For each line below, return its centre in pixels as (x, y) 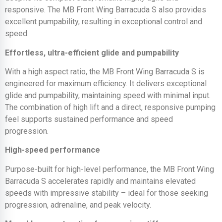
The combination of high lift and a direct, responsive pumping (110, 108)
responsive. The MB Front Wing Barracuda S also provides (106, 10)
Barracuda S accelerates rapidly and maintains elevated (100, 181)
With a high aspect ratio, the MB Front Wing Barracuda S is (105, 72)
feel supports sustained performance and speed (89, 119)
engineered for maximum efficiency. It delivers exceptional (106, 84)
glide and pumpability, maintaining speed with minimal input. (108, 96)
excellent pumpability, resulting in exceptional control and (104, 22)
